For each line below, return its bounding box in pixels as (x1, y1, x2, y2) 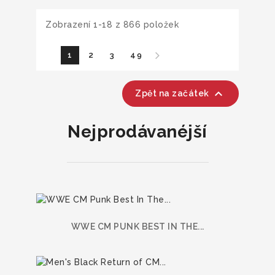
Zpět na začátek (135, 88, 211, 98)
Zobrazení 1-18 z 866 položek (45, 19, 179, 29)
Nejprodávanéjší (68, 122, 207, 142)
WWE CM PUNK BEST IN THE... (71, 222, 204, 232)
